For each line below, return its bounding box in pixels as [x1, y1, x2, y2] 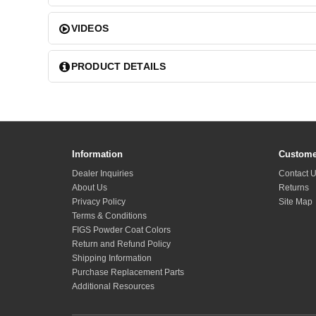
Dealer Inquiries [72, 169, 133, 179]
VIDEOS [71, 22, 109, 34]
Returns [278, 183, 309, 193]
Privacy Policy [72, 197, 126, 207]
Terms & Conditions [72, 211, 147, 221]
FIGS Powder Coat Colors [72, 225, 171, 236]
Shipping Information [72, 253, 152, 264]
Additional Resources [72, 281, 154, 292]
